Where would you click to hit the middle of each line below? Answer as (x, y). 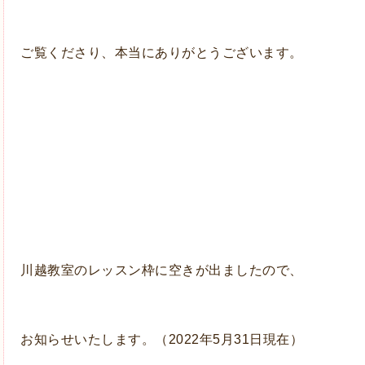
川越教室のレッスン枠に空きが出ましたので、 (162, 270)
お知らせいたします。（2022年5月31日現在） (162, 340)
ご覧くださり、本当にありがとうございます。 (162, 53)
